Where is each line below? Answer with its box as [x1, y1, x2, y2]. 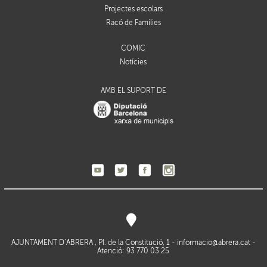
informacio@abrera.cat [176, 238, 250, 247]
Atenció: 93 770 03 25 [97, 247, 170, 256]
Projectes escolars [104, 5, 163, 14]
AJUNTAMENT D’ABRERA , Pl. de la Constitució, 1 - [11, 238, 177, 247]
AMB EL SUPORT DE [100, 86, 166, 95]
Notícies [120, 58, 147, 67]
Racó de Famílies [105, 18, 161, 27]
